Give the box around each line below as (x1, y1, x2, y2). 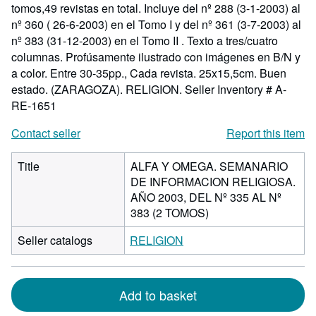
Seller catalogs (18, 232, 92, 248)
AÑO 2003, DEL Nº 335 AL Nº (130, 189, 281, 205)
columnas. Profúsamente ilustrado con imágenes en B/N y (11, 49, 300, 65)
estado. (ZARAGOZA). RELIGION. (11, 81, 185, 97)
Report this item (226, 125, 305, 141)
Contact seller (11, 125, 80, 141)
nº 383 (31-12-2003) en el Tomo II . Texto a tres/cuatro (11, 32, 278, 49)
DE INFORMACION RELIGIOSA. (130, 174, 296, 190)
